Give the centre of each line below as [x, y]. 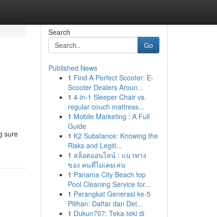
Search [59, 32]
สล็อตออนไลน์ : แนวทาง [110, 155]
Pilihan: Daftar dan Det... [105, 203]
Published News [73, 68]
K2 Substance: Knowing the [116, 136]
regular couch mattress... [106, 107]
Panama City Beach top [109, 174]
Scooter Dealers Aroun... [105, 87]
